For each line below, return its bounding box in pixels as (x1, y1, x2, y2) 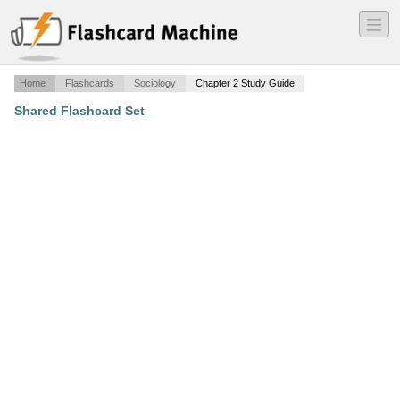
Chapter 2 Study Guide (196, 78, 295, 89)
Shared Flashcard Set (14, 104, 145, 119)
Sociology (134, 78, 176, 89)
